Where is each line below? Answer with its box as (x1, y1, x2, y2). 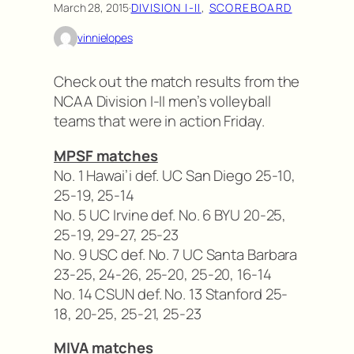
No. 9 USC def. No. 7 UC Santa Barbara (54, 243, 298, 265)
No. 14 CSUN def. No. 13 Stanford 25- (54, 283, 288, 304)
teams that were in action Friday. (54, 111, 265, 132)
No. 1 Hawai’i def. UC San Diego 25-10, (54, 164, 296, 186)
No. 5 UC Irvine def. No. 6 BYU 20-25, (54, 204, 287, 225)
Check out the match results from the (54, 71, 300, 92)
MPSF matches (54, 145, 158, 166)
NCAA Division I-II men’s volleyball (54, 91, 271, 112)
